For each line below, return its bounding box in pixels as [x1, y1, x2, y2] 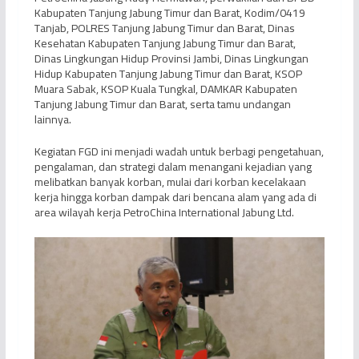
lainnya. [34, 108, 71, 130]
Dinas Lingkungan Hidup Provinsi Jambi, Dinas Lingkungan [34, 47, 309, 69]
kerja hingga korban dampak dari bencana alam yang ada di [34, 186, 317, 208]
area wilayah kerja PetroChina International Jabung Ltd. [34, 201, 294, 223]
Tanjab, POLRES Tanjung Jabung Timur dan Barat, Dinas [34, 17, 295, 38]
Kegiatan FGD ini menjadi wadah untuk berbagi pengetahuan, [34, 140, 324, 162]
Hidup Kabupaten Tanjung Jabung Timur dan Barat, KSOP [34, 63, 302, 84]
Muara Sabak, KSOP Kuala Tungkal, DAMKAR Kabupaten [34, 78, 297, 99]
